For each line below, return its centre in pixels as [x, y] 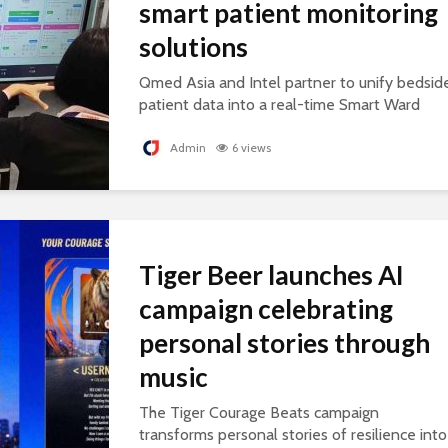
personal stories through [284, 343]
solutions [193, 47]
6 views [251, 148]
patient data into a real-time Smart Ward [279, 105]
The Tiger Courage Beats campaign [259, 413]
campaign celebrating [266, 309]
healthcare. [176, 149]
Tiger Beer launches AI [271, 275]
